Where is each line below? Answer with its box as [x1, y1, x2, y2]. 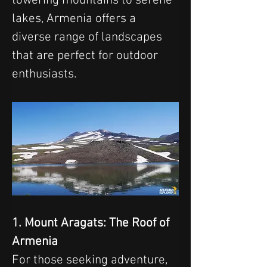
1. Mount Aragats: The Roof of [12, 216, 172, 231]
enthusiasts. [12, 66, 77, 82]
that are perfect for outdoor [12, 48, 161, 63]
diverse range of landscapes [12, 29, 165, 45]
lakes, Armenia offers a [12, 11, 139, 26]
